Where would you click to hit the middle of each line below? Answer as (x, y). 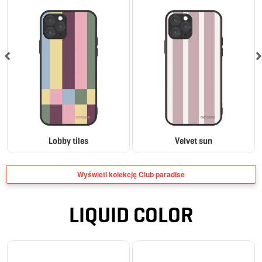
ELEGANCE (34, 251)
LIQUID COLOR (131, 215)
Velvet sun (194, 141)
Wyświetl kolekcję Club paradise (131, 174)
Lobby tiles (68, 141)
